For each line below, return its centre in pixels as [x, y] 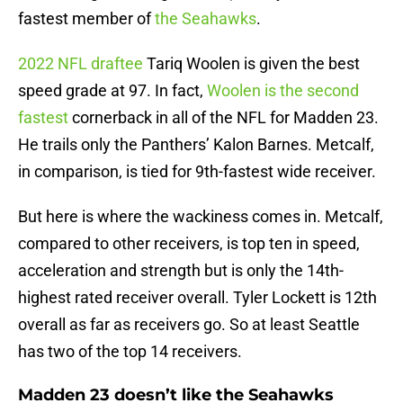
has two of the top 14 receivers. [130, 352]
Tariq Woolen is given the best [251, 64]
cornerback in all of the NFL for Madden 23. [224, 118]
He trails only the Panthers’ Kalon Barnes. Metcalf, [196, 145]
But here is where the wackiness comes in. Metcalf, [201, 217]
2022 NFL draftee [81, 64]
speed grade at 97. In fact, [112, 91]
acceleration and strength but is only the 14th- [181, 271]
